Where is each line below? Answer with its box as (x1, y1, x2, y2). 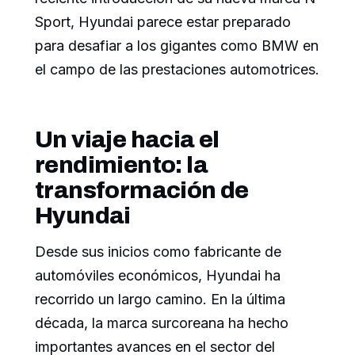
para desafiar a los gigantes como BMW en (35, 36, 319, 54)
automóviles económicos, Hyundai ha (35, 266, 281, 284)
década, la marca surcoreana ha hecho (35, 314, 288, 331)
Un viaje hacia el (35, 126, 219, 152)
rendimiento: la (35, 151, 208, 177)
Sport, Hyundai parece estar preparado (35, 13, 291, 30)
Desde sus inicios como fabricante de (35, 242, 281, 260)
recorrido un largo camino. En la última (35, 290, 285, 307)
